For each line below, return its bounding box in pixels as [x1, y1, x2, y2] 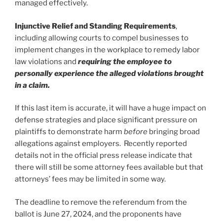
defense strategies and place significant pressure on [15, 115, 197, 125]
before [124, 127, 149, 137]
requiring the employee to [78, 57, 172, 66]
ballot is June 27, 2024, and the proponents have [15, 209, 182, 219]
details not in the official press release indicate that [15, 151, 192, 160]
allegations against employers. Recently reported [15, 139, 187, 148]
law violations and [15, 57, 78, 66]
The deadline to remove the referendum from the [15, 197, 187, 207]
